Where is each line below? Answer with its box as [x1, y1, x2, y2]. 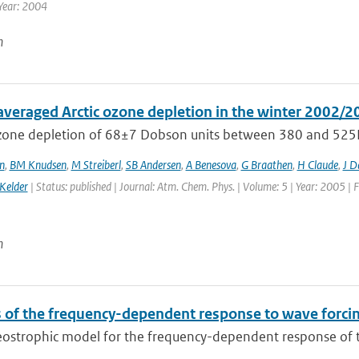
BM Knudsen [9, 157, 67, 172]
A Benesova [185, 157, 236, 172]
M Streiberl [71, 157, 121, 172]
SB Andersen [125, 157, 181, 172]
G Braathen [240, 157, 292, 172]
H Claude [296, 157, 338, 172]
